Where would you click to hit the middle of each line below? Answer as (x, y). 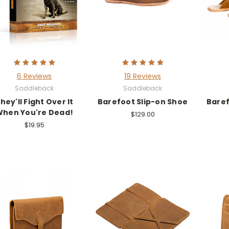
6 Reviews (34, 76)
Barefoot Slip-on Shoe (143, 101)
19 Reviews (143, 76)
